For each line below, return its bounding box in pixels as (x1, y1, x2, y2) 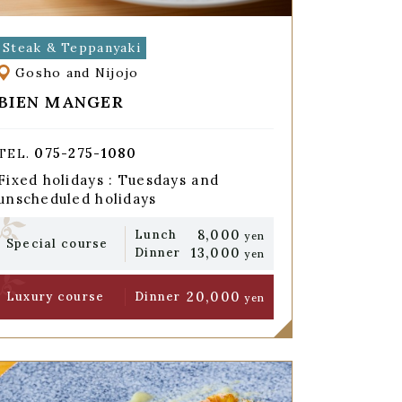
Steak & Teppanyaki (2, 39, 141, 56)
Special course (5, 235, 109, 251)
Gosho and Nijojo (14, 65, 139, 82)
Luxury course (5, 289, 105, 305)
